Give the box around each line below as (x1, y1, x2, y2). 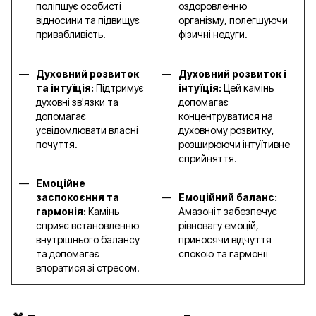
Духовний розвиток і (178, 67, 286, 80)
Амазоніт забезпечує (178, 205, 277, 217)
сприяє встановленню (36, 219, 139, 231)
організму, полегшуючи (178, 14, 288, 27)
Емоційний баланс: (178, 190, 277, 203)
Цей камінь (224, 81, 274, 94)
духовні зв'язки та (36, 95, 119, 108)
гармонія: (36, 205, 88, 217)
